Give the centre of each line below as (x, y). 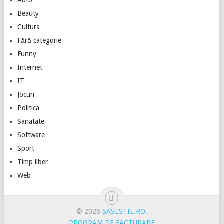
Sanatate (31, 121)
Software (31, 135)
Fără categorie (39, 40)
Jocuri (26, 94)
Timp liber (32, 162)
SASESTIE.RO (124, 211)
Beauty (28, 13)
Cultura (28, 27)
